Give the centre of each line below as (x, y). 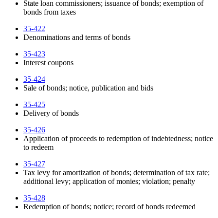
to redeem (38, 147)
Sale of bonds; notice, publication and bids (88, 88)
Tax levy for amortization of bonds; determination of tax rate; (117, 173)
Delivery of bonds (51, 113)
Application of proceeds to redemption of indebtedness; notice (118, 139)
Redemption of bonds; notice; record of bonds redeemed (109, 207)
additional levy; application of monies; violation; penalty (109, 182)
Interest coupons (48, 63)
